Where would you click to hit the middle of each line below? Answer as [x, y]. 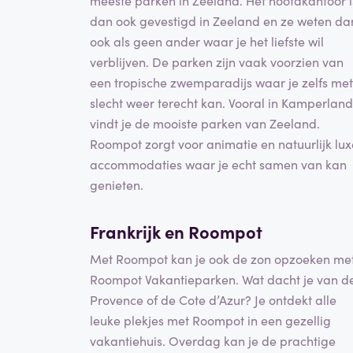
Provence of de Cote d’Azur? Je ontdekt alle [213, 299]
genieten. [117, 185]
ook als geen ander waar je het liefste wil [207, 41]
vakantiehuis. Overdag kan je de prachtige [213, 340]
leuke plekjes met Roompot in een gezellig [210, 320]
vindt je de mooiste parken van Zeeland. [205, 123]
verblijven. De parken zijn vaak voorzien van [217, 62]
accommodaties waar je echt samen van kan [218, 164]
